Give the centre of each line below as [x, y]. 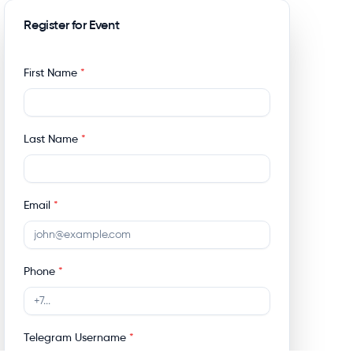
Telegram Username [75, 337]
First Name [51, 72]
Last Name [51, 139]
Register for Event [72, 24]
